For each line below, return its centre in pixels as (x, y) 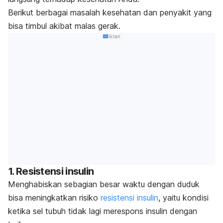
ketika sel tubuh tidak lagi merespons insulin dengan (103, 211)
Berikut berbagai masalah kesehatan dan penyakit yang (110, 12)
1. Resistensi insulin (51, 171)
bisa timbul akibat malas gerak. (64, 26)
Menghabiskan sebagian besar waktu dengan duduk (104, 184)
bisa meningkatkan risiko (54, 198)
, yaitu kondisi (183, 198)
